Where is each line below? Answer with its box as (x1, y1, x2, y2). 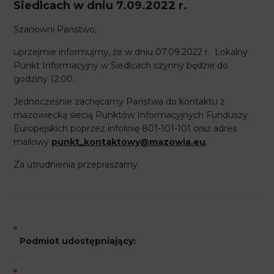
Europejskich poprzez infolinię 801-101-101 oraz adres (13, 123, 237, 134)
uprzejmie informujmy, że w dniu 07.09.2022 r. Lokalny (13, 46, 248, 57)
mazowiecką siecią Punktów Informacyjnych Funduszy (13, 109, 248, 120)
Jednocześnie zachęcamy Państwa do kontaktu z (13, 96, 226, 107)
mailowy (13, 136, 52, 147)
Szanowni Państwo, (13, 24, 97, 35)
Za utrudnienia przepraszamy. (13, 159, 140, 170)
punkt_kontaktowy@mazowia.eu (51, 136, 206, 147)
